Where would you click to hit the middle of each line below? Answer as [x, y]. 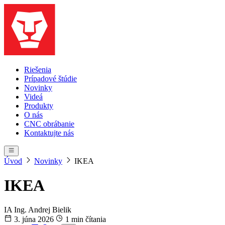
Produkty [39, 105]
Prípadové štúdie [50, 78]
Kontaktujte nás [49, 133]
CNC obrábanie [49, 124]
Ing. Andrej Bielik [43, 210]
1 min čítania [85, 219]
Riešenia [38, 69]
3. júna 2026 [33, 219]
